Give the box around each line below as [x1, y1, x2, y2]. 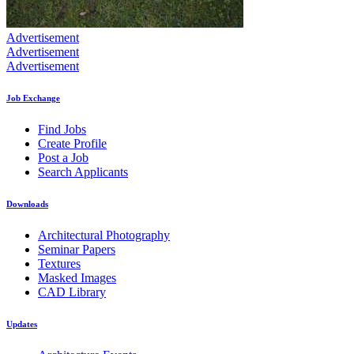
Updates [6, 319, 37, 330]
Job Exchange [6, 93, 60, 104]
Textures [38, 257, 81, 271]
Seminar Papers [38, 243, 115, 257]
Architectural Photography [38, 228, 170, 243]
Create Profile [38, 137, 107, 151]
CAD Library [38, 285, 106, 299]
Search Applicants [38, 165, 128, 179]
